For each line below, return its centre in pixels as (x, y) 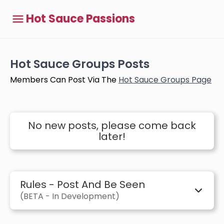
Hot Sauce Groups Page (165, 80)
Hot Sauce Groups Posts (80, 64)
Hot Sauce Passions (80, 19)
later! (112, 136)
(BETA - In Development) (70, 196)
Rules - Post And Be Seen (82, 184)
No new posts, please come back (112, 125)
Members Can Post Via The (64, 80)
